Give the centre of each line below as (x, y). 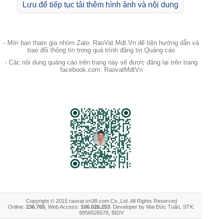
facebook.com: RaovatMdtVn (101, 70)
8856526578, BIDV (101, 213)
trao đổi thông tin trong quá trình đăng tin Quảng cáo (101, 50)
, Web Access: (63, 207)
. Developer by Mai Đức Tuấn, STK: (152, 207)
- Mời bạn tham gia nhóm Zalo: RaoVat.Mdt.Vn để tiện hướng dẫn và (101, 43)
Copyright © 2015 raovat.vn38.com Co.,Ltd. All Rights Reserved (101, 201)
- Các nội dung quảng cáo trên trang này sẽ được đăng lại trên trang (101, 62)
